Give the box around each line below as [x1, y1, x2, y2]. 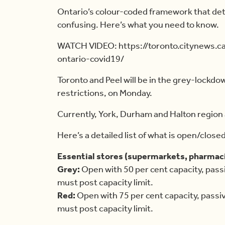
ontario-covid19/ [57, 53, 124, 65]
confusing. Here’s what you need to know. [57, 19, 219, 31]
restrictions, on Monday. [57, 87, 152, 99]
